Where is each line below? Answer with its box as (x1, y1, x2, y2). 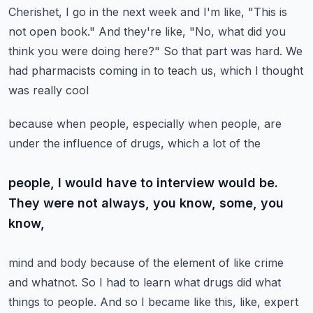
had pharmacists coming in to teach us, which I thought (8, 64, 303, 78)
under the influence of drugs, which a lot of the (8, 136, 261, 150)
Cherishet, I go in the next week (8, 5, 177, 19)
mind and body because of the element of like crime (8, 256, 284, 270)
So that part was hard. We (163, 44, 303, 58)
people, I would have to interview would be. (8, 175, 278, 190)
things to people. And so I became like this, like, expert (8, 295, 298, 309)
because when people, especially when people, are (8, 117, 282, 131)
